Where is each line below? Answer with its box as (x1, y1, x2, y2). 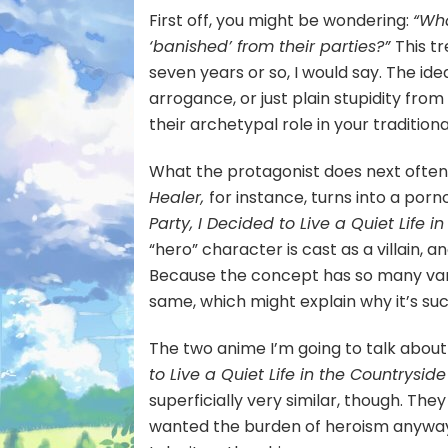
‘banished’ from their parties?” (149, 34, 396, 58)
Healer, (149, 185, 210, 209)
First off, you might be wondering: (149, 8, 414, 32)
